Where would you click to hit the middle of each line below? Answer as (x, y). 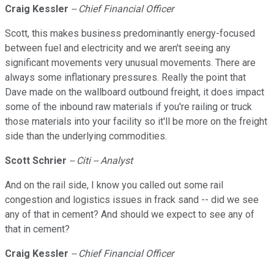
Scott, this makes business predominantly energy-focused (130, 34)
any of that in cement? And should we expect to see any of (130, 215)
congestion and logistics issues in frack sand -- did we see (132, 200)
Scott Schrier (36, 161)
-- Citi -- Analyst (101, 161)
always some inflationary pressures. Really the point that (125, 78)
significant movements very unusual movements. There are (130, 63)
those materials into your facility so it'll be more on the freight (136, 122)
